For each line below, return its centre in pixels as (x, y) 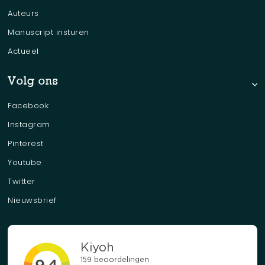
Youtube (25, 162)
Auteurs (23, 13)
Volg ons (33, 82)
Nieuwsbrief (32, 200)
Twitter (22, 181)
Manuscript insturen (49, 32)
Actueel (23, 51)
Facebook (28, 106)
